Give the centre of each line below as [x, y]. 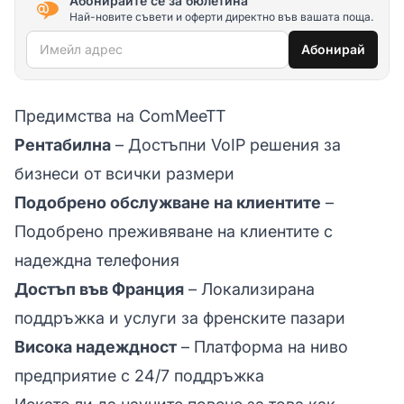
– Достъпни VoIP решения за [226, 144]
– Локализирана [249, 289]
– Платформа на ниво [262, 346]
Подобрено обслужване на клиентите [168, 202]
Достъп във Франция [99, 289]
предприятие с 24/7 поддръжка [139, 375]
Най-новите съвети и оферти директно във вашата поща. [221, 17]
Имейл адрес [77, 43]
